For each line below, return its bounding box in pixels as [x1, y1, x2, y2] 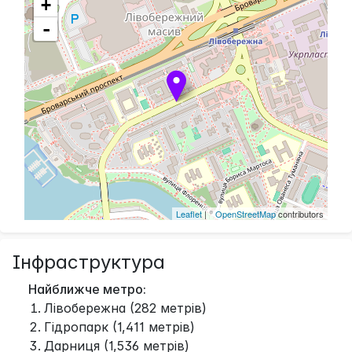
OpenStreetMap [215, 207, 276, 220]
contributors [276, 207, 324, 220]
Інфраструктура [13, 250, 165, 273]
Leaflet [176, 207, 202, 220]
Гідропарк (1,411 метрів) [44, 318, 195, 335]
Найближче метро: [25, 280, 146, 297]
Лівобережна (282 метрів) [44, 299, 207, 316]
